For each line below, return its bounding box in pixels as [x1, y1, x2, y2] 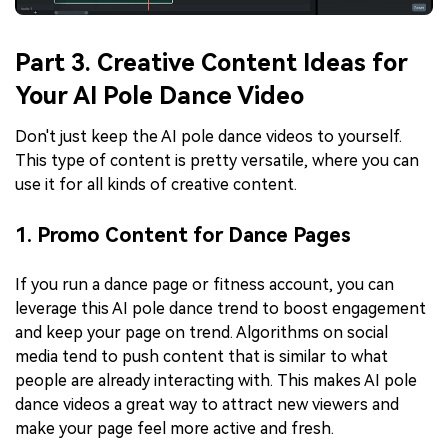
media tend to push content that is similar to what [15, 347, 388, 367]
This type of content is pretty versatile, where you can [15, 151, 419, 171]
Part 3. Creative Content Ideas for [15, 49, 408, 78]
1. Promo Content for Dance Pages [15, 223, 351, 248]
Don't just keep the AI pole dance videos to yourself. [15, 127, 402, 147]
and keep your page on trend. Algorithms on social [15, 323, 388, 343]
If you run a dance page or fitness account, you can [15, 275, 394, 295]
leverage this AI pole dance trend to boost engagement [15, 299, 426, 319]
